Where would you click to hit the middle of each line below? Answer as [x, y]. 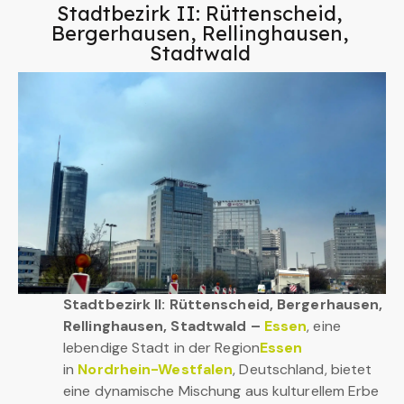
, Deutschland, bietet [303, 369]
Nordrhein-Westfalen [156, 369]
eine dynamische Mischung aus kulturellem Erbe [221, 390]
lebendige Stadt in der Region [161, 347]
